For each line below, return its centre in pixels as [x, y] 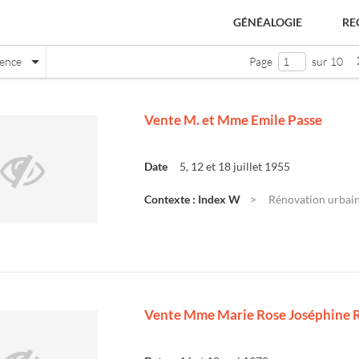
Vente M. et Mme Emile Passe [233, 120]
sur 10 [326, 61]
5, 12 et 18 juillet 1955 [235, 166]
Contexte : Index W [192, 199]
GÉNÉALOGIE [268, 22]
